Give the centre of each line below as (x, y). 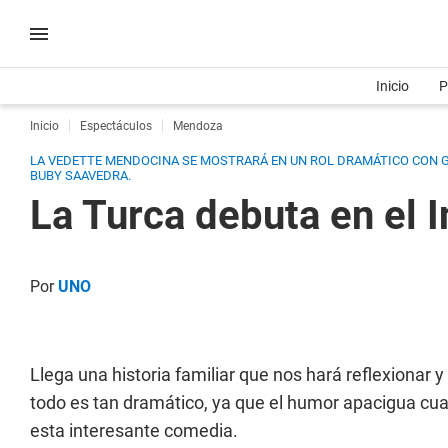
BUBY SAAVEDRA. (80, 175)
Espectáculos (116, 126)
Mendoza (198, 126)
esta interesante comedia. (134, 430)
